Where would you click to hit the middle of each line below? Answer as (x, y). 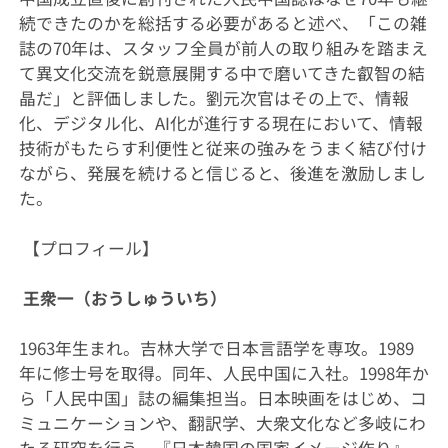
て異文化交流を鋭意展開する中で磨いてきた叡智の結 (221, 72)
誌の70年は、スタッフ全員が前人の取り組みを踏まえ (223, 47)
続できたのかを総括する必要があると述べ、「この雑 (222, 22)
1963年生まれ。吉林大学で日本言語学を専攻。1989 (216, 348)
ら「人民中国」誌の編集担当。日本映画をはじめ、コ (222, 398)
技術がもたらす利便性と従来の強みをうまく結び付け (222, 147)
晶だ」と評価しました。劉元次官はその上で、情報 (213, 97)
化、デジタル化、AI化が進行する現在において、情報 (220, 122)
